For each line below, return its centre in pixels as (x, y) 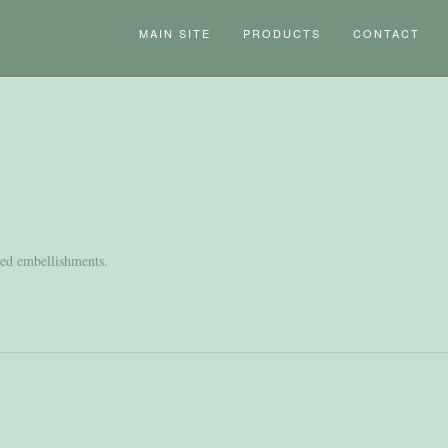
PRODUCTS (282, 33)
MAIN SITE (175, 33)
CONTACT (386, 33)
